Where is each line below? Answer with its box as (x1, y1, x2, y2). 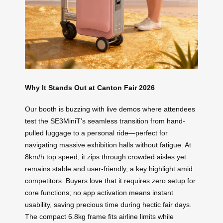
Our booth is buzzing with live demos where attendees (25, 105, 195, 113)
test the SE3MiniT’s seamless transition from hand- (25, 116, 185, 125)
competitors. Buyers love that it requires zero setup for (25, 176, 196, 185)
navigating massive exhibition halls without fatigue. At (25, 140, 191, 149)
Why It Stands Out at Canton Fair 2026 (25, 83, 155, 92)
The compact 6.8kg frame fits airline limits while (25, 212, 174, 221)
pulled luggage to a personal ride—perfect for (25, 128, 168, 137)
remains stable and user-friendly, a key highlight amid (25, 164, 193, 173)
